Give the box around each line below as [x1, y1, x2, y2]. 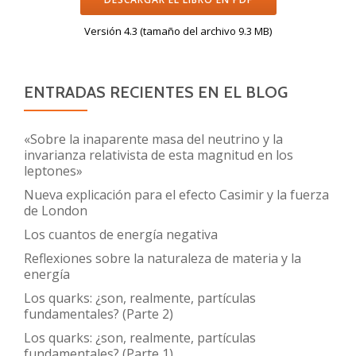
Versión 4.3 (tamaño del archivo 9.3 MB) [84, 23, 272, 38]
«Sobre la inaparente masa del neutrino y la [24, 130, 283, 148]
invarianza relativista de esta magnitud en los [24, 145, 293, 164]
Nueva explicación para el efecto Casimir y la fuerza [24, 185, 329, 203]
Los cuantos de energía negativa [24, 225, 218, 243]
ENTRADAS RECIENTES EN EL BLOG [24, 82, 288, 102]
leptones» [24, 161, 83, 180]
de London [24, 201, 87, 219]
